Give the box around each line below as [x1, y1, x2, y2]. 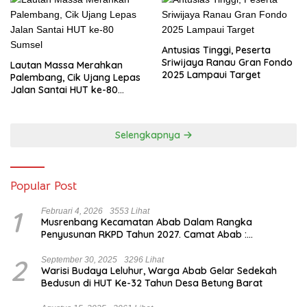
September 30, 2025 [41, 254, 117, 265]
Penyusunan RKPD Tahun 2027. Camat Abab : [41, 228, 247, 241]
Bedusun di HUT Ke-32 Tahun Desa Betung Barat [41, 276, 262, 289]
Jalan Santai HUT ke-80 [10, 83, 118, 96]
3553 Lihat [110, 206, 149, 216]
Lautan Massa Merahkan [10, 58, 123, 71]
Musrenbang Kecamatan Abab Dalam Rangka [41, 215, 252, 228]
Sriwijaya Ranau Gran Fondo [162, 56, 293, 69]
